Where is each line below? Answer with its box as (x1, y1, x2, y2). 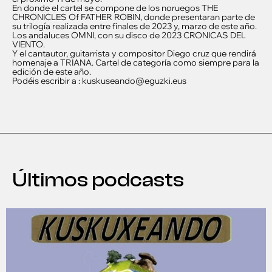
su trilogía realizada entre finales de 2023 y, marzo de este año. (12, 21, 257, 32)
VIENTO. (12, 39, 45, 50)
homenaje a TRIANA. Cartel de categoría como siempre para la (12, 57, 259, 69)
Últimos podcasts (12, 168, 184, 192)
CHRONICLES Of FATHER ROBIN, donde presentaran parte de (12, 12, 255, 23)
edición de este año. (12, 66, 91, 78)
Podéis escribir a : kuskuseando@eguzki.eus (12, 75, 186, 87)
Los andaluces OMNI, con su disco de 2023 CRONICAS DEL (12, 30, 246, 41)
